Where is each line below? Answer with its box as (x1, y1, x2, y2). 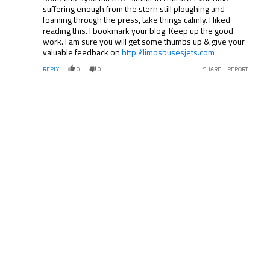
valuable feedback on (43, 46, 122, 59)
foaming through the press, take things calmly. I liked (43, 13, 231, 27)
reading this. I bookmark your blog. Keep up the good (43, 24, 234, 37)
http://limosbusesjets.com (122, 46, 215, 59)
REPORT (227, 64, 248, 74)
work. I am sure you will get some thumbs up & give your (43, 35, 245, 48)
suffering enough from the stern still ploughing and (43, 2, 225, 16)
